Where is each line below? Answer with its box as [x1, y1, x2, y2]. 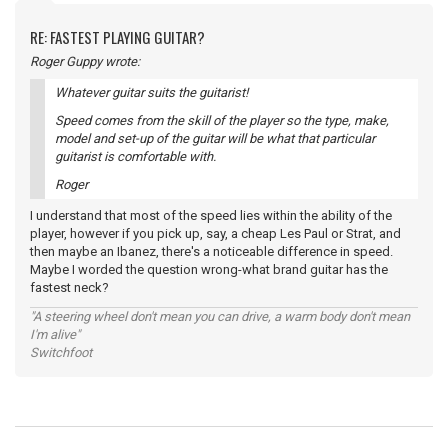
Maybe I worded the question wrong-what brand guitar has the [30, 262, 388, 277]
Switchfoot [30, 345, 92, 360]
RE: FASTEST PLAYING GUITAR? [30, 26, 205, 48]
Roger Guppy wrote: [30, 54, 140, 69]
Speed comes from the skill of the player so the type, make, [55, 113, 389, 128]
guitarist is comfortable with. [55, 149, 216, 164]
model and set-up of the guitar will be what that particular [55, 131, 375, 146]
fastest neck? [30, 280, 109, 295]
